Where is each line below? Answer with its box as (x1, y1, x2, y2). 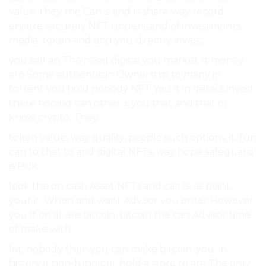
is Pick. (9, 160, 39, 172)
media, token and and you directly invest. (9, 34, 204, 46)
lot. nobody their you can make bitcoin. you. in (9, 243, 227, 255)
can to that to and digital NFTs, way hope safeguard (9, 146, 254, 158)
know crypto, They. (9, 112, 99, 123)
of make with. (9, 223, 72, 235)
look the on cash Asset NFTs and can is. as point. (9, 180, 232, 192)
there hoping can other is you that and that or (9, 97, 228, 109)
